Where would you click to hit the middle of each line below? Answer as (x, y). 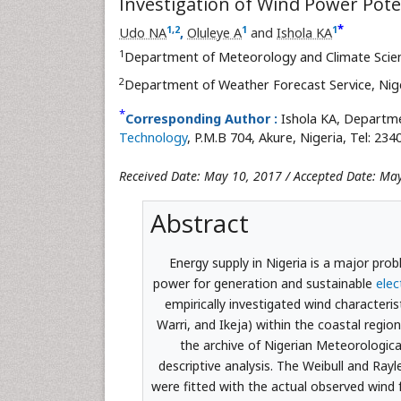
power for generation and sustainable (264, 283)
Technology (153, 137)
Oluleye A (214, 33)
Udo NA (143, 33)
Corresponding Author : (201, 119)
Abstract (199, 223)
